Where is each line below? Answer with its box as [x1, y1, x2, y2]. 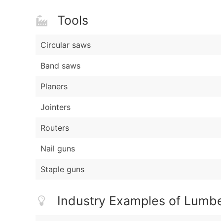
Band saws [40, 61, 80, 71]
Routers [40, 123, 69, 133]
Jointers [40, 102, 71, 112]
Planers [40, 81, 68, 92]
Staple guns [40, 164, 84, 175]
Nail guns [40, 144, 75, 154]
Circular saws [40, 40, 91, 50]
